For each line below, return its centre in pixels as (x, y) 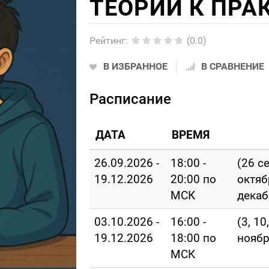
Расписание (130, 99)
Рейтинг (107, 41)
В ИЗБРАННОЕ (135, 66)
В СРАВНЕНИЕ (232, 66)
